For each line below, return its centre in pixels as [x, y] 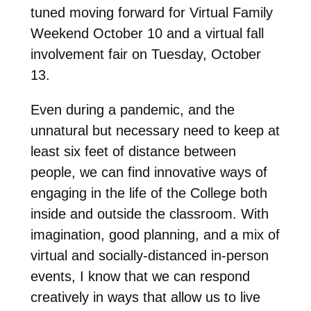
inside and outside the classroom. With [149, 213]
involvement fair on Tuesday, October [145, 54]
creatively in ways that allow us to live [145, 297]
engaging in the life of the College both [149, 193]
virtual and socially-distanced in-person [149, 255]
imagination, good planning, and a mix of [155, 234]
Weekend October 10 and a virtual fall [147, 33]
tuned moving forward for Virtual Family [151, 12]
